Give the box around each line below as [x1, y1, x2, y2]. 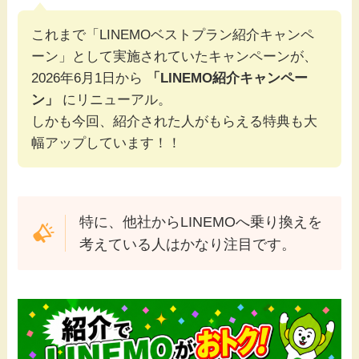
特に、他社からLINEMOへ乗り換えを [79, 213, 322, 230]
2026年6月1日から [31, 71, 147, 87]
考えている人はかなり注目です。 [79, 236, 296, 252]
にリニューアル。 [58, 92, 172, 108]
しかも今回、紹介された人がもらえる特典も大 [31, 114, 318, 130]
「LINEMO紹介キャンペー [147, 71, 309, 87]
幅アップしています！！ [31, 135, 182, 151]
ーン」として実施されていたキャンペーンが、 [31, 49, 318, 65]
